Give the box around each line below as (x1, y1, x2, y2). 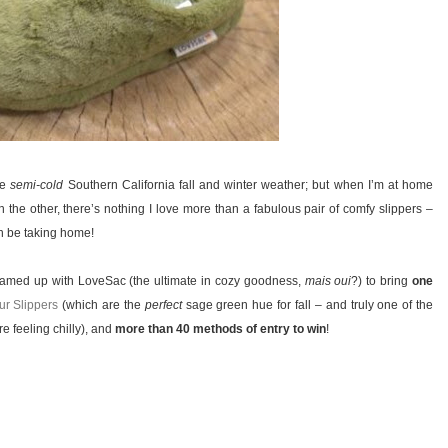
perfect (144, 298, 182, 313)
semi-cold (10, 178, 64, 193)
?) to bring (351, 274, 413, 289)
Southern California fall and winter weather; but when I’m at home (63, 178, 434, 193)
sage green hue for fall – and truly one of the (181, 298, 434, 313)
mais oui (304, 274, 352, 289)
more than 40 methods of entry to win (115, 322, 326, 337)
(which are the (58, 298, 145, 313)
